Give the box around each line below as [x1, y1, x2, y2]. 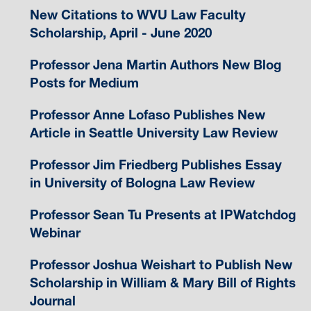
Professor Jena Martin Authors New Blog [29, 56, 281, 73]
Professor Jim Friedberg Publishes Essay [29, 156, 282, 173]
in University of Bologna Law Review [29, 174, 255, 191]
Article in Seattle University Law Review [29, 124, 278, 141]
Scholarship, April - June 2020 [29, 24, 212, 41]
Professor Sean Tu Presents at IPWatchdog [29, 206, 296, 223]
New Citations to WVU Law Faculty [29, 6, 246, 23]
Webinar [29, 224, 81, 241]
